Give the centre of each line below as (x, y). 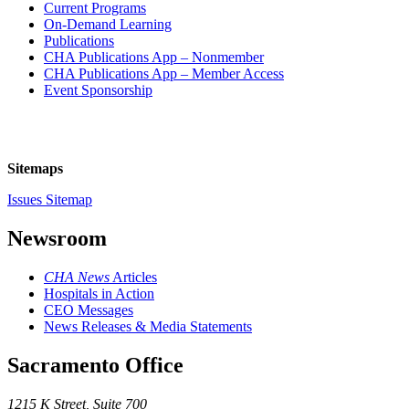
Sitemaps (35, 168)
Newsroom (57, 238)
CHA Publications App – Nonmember (154, 57)
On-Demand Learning (108, 24)
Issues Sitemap (50, 199)
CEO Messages (89, 309)
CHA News (77, 277)
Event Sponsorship (98, 89)
